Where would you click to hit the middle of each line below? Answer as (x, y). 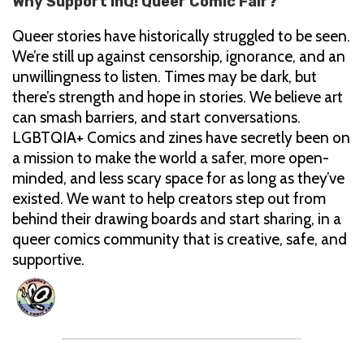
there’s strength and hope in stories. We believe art (178, 97)
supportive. (50, 260)
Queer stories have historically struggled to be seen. (181, 37)
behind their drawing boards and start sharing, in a (177, 219)
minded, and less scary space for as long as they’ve (178, 179)
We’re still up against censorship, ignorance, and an (179, 57)
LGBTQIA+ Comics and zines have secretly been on (181, 138)
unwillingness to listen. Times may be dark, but (165, 77)
